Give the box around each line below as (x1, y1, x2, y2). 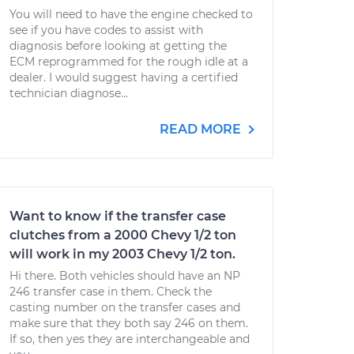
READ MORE (160, 122, 244, 137)
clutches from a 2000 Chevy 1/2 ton (9, 228, 236, 243)
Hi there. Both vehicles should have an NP (9, 269, 240, 283)
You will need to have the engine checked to (9, 7, 253, 21)
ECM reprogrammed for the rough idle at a (9, 55, 248, 69)
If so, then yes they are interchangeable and (9, 332, 250, 346)
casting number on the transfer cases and (9, 300, 240, 314)
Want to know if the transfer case (9, 209, 226, 224)
